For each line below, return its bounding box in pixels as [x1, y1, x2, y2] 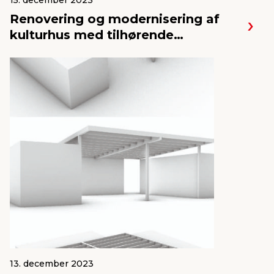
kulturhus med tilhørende [10, 28, 174, 42]
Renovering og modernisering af [10, 12, 220, 26]
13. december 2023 [10, 258, 94, 269]
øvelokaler [10, 43, 78, 58]
